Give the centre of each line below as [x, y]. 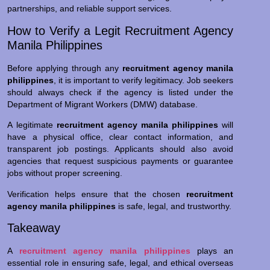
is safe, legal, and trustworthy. [174, 206]
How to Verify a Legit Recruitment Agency [121, 30]
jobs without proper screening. [65, 173]
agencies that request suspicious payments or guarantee [121, 161]
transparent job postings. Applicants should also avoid [121, 149]
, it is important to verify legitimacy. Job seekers [144, 80]
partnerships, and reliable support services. [90, 9]
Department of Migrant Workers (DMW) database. [103, 104]
